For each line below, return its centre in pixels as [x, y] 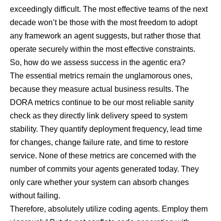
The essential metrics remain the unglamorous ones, [101, 75]
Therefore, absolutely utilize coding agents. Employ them [109, 209]
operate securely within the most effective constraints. [103, 49]
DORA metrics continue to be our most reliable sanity [102, 102]
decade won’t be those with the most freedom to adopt [104, 22]
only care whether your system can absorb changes [99, 182]
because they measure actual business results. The [99, 89]
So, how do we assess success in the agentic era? [98, 62]
